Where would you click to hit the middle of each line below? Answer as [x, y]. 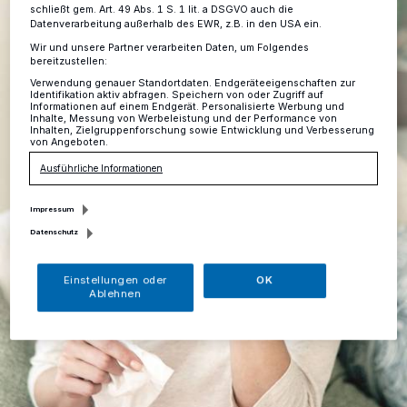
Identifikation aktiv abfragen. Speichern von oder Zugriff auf [177, 95]
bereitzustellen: [69, 62]
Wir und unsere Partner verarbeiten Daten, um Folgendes [170, 48]
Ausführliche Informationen [101, 169]
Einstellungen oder [115, 280]
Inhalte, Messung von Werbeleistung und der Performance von [184, 119]
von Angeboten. [69, 143]
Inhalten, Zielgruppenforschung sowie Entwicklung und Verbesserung [203, 131]
